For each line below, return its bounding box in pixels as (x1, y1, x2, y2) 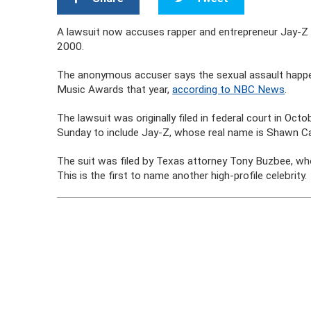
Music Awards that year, (57, 83, 173, 96)
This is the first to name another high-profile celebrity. (57, 169, 308, 182)
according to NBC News (172, 83, 285, 96)
